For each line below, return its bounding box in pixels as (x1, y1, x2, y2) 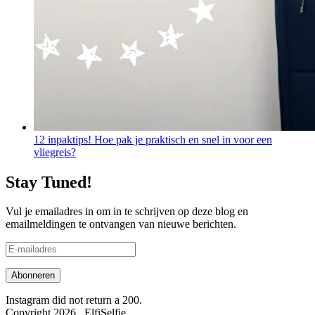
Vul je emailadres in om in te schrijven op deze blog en (6, 205, 248, 218)
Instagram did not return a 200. (6, 294, 142, 307)
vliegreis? (34, 146, 76, 158)
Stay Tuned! (6, 172, 92, 191)
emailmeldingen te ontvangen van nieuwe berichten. (6, 218, 236, 231)
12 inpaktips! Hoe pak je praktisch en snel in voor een (34, 133, 272, 146)
